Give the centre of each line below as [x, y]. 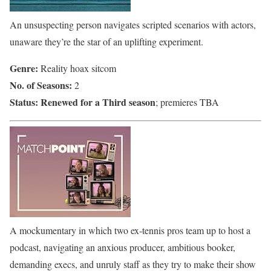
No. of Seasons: [41, 85]
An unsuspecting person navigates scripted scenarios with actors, [133, 25]
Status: [24, 102]
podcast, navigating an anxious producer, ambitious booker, [122, 247]
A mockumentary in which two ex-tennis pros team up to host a [130, 230]
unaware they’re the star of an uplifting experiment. [106, 42]
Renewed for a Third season [98, 102]
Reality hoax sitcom [77, 68]
